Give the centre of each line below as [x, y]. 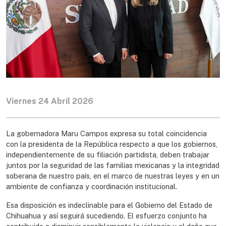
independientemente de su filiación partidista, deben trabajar [108, 154]
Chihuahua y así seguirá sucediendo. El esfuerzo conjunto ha [106, 215]
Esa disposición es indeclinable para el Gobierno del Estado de [109, 205]
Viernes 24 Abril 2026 [50, 101]
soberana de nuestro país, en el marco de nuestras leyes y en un [113, 176]
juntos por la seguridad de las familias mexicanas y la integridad [113, 165]
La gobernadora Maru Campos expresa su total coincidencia [106, 133]
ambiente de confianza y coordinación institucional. [92, 186]
